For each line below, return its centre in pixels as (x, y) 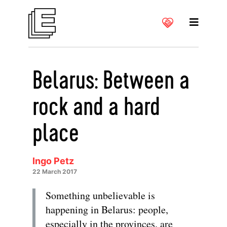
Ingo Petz (53, 161)
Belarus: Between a (111, 81)
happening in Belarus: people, (107, 210)
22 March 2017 (55, 172)
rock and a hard (96, 107)
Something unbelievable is (100, 195)
